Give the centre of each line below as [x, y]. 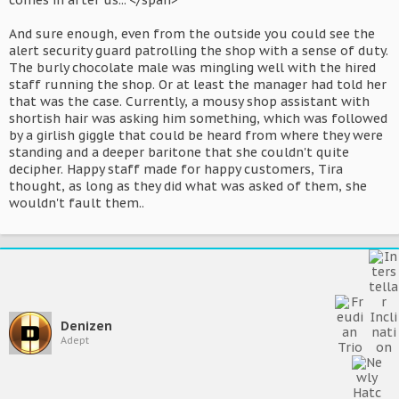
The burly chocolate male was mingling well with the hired [192, 68]
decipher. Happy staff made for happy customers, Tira [176, 169]
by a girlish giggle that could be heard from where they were [196, 135]
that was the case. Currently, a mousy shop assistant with [189, 102]
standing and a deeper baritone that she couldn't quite [179, 152]
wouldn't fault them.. [77, 203]
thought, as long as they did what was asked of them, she [188, 186]
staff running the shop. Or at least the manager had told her [198, 85]
